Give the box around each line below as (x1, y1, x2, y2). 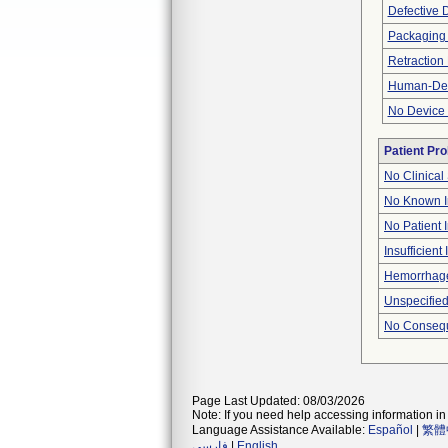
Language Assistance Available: (192, 423, 368, 437)
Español (368, 423, 413, 437)
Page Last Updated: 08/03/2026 (192, 394, 365, 408)
